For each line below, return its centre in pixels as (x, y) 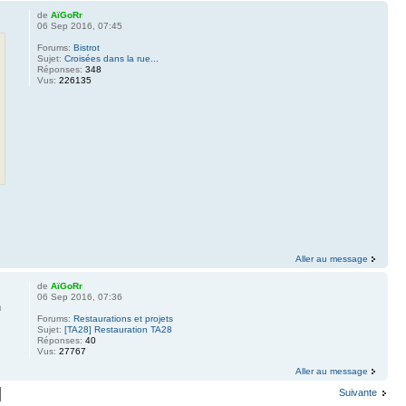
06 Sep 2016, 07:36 (79, 297)
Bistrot (86, 47)
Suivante (358, 393)
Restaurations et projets (123, 319)
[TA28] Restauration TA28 (118, 330)
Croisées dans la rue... (111, 58)
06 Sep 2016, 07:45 (79, 25)
